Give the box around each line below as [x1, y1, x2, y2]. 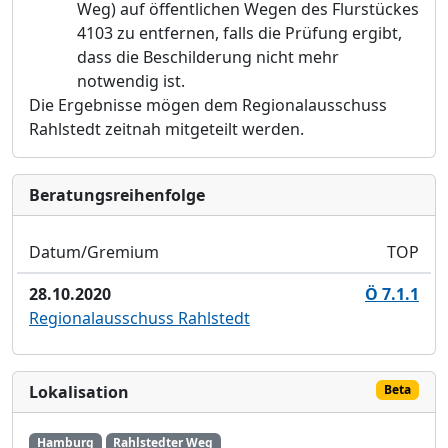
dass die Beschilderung [77, 46, 256, 68]
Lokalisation [29, 381, 129, 403]
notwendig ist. [77, 70, 185, 92]
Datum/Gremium [29, 241, 159, 263]
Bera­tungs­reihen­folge [29, 184, 205, 206]
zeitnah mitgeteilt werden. [105, 118, 304, 140]
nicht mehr [256, 46, 339, 68]
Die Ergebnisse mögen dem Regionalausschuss [29, 94, 387, 116]
